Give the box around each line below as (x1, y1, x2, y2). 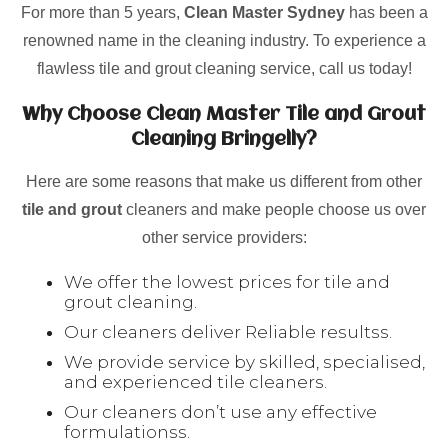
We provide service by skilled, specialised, (64, 352, 425, 372)
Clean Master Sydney (183, 4, 345, 21)
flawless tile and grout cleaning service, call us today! (36, 60, 412, 77)
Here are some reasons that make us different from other (26, 173, 422, 190)
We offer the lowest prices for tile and (64, 272, 390, 292)
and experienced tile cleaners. (64, 372, 327, 392)
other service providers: (141, 229, 307, 246)
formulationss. (64, 422, 190, 442)
